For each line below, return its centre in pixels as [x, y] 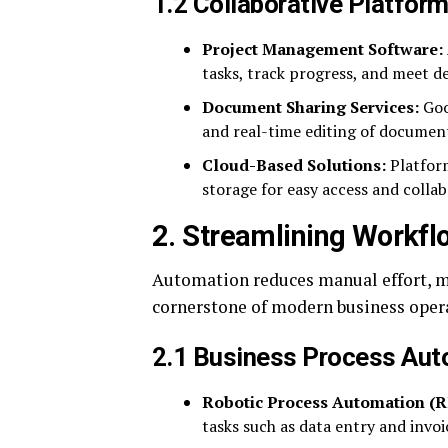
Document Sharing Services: [310, 106]
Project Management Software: [322, 48]
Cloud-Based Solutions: [294, 164]
